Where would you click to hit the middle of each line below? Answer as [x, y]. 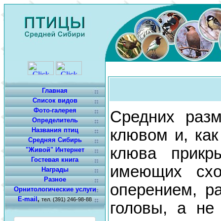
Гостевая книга [55, 160]
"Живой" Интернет [55, 150]
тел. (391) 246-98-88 [67, 199]
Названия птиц [55, 130]
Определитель [55, 120]
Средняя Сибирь [55, 140]
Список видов [55, 100]
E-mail [28, 199]
